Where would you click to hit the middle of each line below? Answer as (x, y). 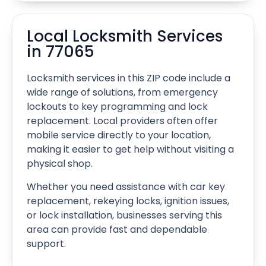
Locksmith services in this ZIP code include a (129, 78)
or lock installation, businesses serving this (124, 215)
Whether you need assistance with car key (126, 186)
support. (46, 243)
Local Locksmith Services (125, 37)
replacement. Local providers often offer (122, 121)
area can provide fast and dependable (117, 229)
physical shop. (60, 164)
